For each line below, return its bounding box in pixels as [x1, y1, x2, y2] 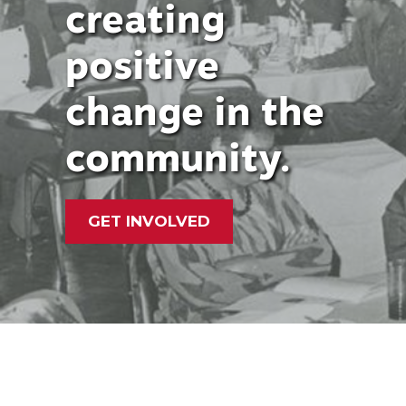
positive [65, 42, 219, 89]
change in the [65, 88, 324, 135]
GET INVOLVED [88, 211, 210, 230]
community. [65, 134, 291, 181]
